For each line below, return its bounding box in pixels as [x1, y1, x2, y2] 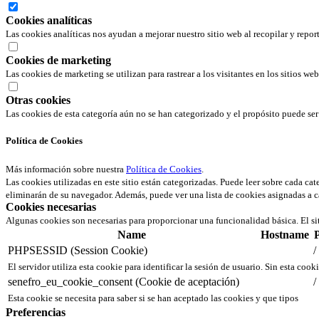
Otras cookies [6, 94, 70, 107]
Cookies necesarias [6, 201, 96, 214]
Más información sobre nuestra [6, 164, 126, 175]
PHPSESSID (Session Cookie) [8, 244, 147, 257]
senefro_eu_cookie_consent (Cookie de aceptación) [8, 276, 239, 288]
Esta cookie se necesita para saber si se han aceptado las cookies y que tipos [8, 293, 298, 304]
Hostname [260, 229, 309, 241]
